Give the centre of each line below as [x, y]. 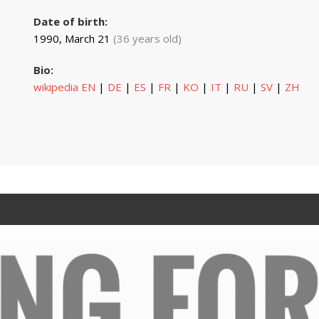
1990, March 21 [73, 38]
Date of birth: [70, 21]
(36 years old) [147, 38]
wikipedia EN [64, 87]
